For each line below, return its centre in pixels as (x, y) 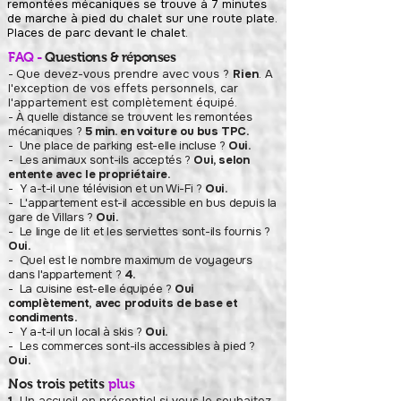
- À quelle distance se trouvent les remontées (130, 117)
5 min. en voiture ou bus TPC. (167, 131)
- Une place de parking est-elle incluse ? (117, 145)
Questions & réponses (111, 57)
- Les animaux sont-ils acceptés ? (101, 160)
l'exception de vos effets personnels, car (123, 88)
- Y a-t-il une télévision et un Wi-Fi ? (107, 188)
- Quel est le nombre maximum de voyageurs (130, 260)
